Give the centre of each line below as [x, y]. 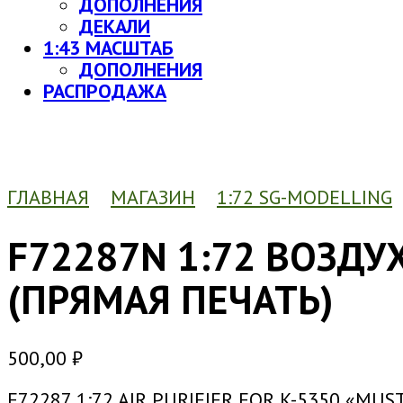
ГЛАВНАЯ [48, 197]
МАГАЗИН [153, 197]
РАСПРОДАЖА [105, 91]
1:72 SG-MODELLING [304, 197]
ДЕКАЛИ [115, 27]
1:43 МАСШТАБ [108, 48]
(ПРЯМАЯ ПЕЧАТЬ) [170, 299]
